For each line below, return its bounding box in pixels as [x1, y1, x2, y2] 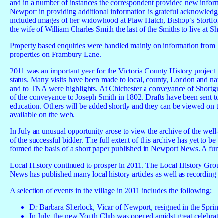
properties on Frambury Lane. [10, 50, 101, 58]
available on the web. [10, 110, 75, 119]
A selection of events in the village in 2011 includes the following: [10, 186, 212, 195]
